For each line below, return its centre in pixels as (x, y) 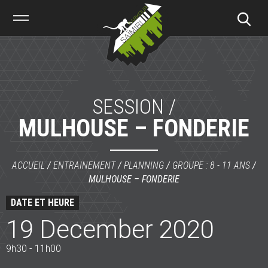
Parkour (113, 17)
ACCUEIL (28, 165)
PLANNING (144, 165)
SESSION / (134, 106)
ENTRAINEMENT (84, 165)
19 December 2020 (110, 229)
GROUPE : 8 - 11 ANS (211, 165)
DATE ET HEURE (42, 202)
